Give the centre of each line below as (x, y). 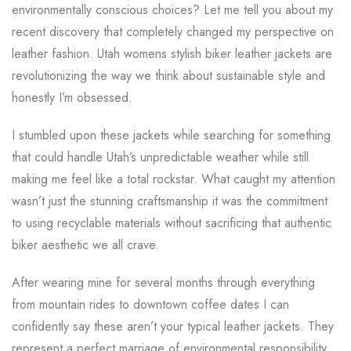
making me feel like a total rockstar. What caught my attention (174, 179)
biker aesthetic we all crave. (85, 245)
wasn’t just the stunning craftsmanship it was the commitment (170, 201)
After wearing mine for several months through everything (163, 282)
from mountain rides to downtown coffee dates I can (150, 304)
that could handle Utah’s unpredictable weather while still (160, 157)
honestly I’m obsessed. (72, 98)
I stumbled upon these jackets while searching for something (171, 135)
